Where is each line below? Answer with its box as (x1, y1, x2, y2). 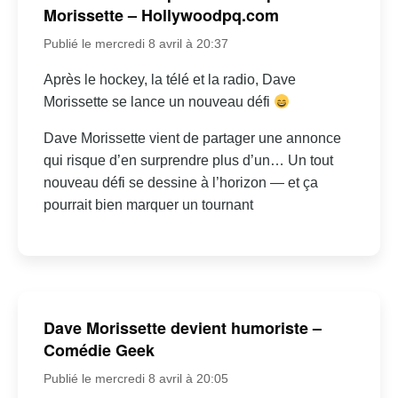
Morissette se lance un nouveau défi (43, 94, 274, 110)
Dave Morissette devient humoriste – (43, 316, 322, 340)
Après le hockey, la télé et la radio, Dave (43, 72, 296, 88)
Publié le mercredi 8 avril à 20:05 (43, 371, 228, 386)
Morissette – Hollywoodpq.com (43, 4, 279, 28)
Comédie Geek (43, 338, 155, 362)
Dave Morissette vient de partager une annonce (43, 131, 341, 147)
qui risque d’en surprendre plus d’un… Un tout (43, 153, 333, 169)
